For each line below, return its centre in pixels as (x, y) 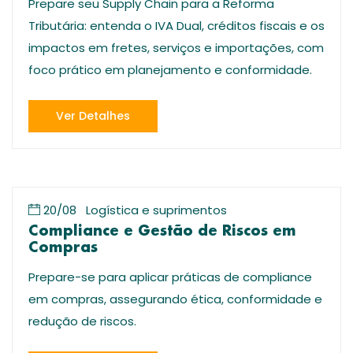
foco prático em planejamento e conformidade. (170, 70)
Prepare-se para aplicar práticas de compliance (170, 277)
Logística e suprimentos (156, 210)
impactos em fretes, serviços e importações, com (176, 48)
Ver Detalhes (93, 116)
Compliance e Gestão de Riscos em (162, 232)
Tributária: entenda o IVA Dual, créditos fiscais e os (176, 26)
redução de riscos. (82, 321)
